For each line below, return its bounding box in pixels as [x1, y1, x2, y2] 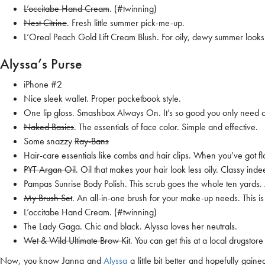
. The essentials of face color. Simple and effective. [74, 121, 258, 134]
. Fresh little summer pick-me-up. [67, 17, 185, 30]
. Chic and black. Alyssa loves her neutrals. [80, 220, 237, 233]
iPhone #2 [24, 78, 62, 91]
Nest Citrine [24, 17, 67, 30]
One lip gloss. [24, 106, 77, 119]
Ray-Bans [75, 135, 109, 148]
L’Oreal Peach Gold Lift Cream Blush [24, 31, 157, 44]
